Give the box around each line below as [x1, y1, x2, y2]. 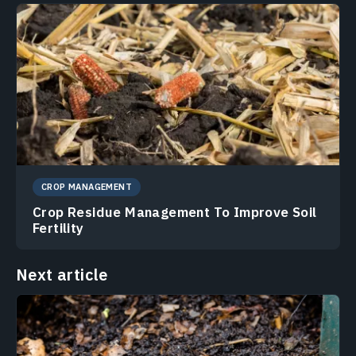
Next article [16, 263, 108, 285]
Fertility [33, 219, 84, 237]
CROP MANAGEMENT [41, 180, 132, 192]
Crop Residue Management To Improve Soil [33, 203, 317, 221]
